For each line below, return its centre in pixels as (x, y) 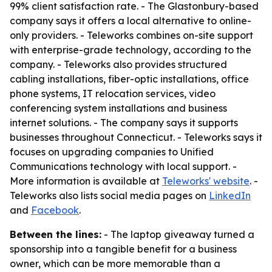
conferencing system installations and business (118, 108)
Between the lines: (56, 234)
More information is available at (86, 181)
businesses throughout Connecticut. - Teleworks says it (136, 137)
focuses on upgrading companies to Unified (112, 152)
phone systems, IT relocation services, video (113, 93)
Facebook (55, 210)
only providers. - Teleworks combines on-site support (131, 35)
